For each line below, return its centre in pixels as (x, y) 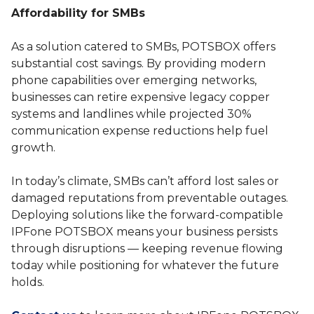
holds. (28, 282)
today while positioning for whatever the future (145, 266)
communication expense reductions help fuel (140, 131)
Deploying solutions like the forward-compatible (147, 215)
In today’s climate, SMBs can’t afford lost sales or (145, 182)
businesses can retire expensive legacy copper (141, 97)
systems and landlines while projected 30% (131, 114)
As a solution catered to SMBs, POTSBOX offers (143, 47)
